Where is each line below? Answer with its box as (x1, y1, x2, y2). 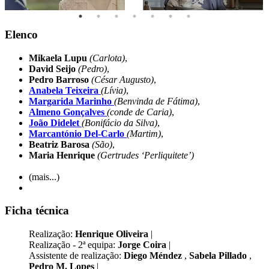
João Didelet (29, 117, 82, 128)
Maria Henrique (29, 150, 97, 160)
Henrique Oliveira (75, 229, 151, 240)
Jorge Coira (118, 240, 169, 250)
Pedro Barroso (29, 74, 91, 85)
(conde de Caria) (107, 106, 172, 117)
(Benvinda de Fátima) (114, 95, 198, 106)
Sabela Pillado (189, 250, 249, 261)
